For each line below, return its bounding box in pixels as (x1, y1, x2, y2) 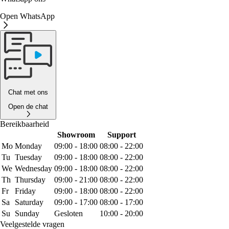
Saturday (15, 197, 43, 207)
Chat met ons (8, 88, 48, 96)
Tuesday (15, 152, 42, 162)
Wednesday (15, 164, 52, 173)
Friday (15, 186, 36, 195)
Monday (15, 141, 42, 150)
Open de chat (8, 102, 48, 110)
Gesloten (54, 209, 83, 218)
